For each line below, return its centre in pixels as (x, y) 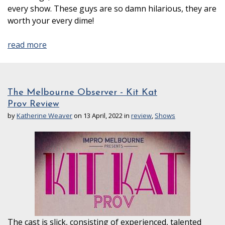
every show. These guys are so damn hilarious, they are (112, 9)
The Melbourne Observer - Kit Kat (82, 93)
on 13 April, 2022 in (102, 116)
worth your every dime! (51, 21)
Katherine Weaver (44, 116)
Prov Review (33, 104)
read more (27, 45)
